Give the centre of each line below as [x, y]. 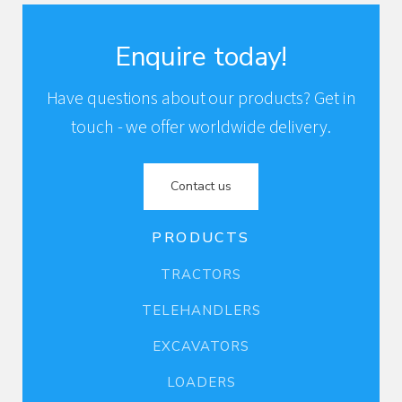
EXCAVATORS [201, 347]
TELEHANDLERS [201, 311]
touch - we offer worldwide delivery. [201, 128]
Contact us [201, 187]
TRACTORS [201, 275]
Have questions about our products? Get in [201, 99]
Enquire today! [201, 57]
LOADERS [201, 383]
